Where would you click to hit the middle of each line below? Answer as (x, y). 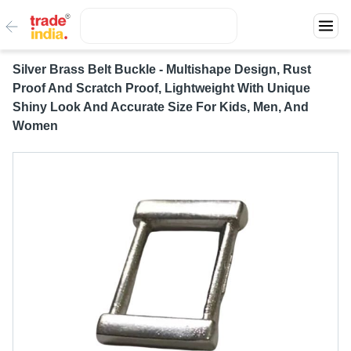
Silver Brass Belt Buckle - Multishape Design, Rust (162, 69)
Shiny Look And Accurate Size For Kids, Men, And (161, 107)
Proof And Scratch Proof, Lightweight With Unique (161, 88)
